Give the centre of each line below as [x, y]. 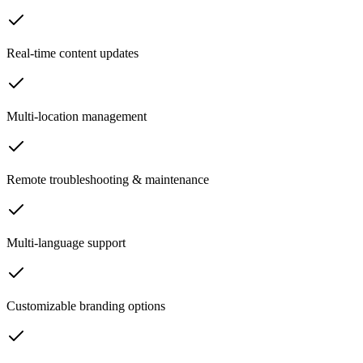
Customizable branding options [86, 305]
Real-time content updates [73, 53]
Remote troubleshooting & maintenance [108, 179]
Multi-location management [77, 116]
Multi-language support [66, 242]
